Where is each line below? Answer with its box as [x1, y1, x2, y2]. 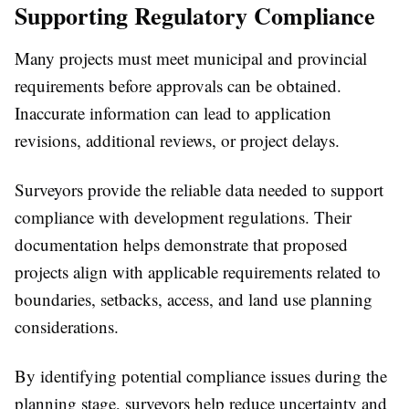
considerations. [15, 315, 119, 338]
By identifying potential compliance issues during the [15, 364, 387, 387]
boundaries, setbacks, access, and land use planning [15, 288, 372, 310]
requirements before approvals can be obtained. [15, 74, 341, 97]
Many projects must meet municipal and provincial [15, 47, 367, 69]
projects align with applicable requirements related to [15, 260, 381, 283]
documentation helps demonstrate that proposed [15, 233, 348, 256]
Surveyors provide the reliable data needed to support [15, 178, 383, 201]
